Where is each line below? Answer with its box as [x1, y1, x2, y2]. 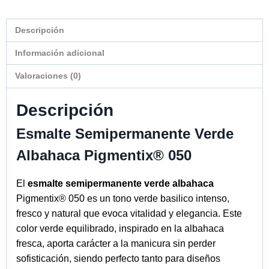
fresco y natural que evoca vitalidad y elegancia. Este [16, 208, 242, 219]
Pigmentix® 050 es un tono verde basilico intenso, [16, 193, 229, 204]
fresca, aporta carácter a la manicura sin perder [16, 238, 216, 249]
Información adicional [15, 48, 105, 58]
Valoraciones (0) [15, 71, 82, 81]
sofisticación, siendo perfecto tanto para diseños [16, 253, 220, 264]
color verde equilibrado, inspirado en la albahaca [16, 223, 224, 234]
